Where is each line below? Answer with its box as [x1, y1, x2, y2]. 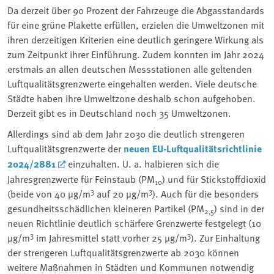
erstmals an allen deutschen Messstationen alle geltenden [7, 61, 252, 75]
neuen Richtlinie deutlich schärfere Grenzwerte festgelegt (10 [7, 215, 261, 229]
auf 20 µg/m [94, 186, 149, 200]
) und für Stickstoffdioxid [162, 171, 266, 185]
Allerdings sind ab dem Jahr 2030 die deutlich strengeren [7, 126, 245, 140]
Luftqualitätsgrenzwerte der [7, 141, 124, 155]
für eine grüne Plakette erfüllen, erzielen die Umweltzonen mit [7, 17, 264, 31]
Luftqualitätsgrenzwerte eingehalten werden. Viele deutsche [7, 76, 257, 90]
